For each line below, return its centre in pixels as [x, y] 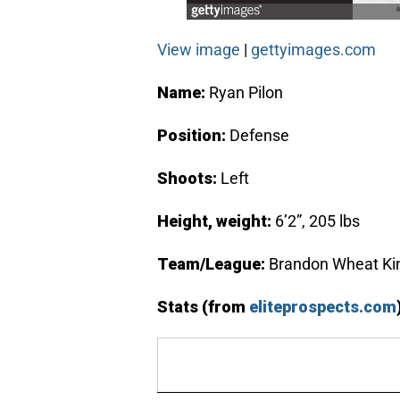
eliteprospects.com [323, 307]
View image [199, 50]
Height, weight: [214, 221]
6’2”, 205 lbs [316, 221]
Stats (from [203, 307]
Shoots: [189, 179]
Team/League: [213, 264]
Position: [192, 136]
